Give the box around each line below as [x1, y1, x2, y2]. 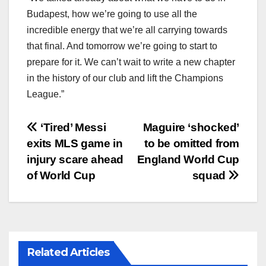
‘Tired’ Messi [37, 121, 106, 134]
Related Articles [27, 245, 110, 259]
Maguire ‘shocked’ [142, 121, 239, 134]
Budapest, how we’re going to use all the [27, 8, 197, 19]
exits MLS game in [27, 137, 123, 150]
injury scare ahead [27, 153, 124, 166]
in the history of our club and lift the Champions [27, 72, 223, 83]
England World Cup [137, 153, 239, 166]
